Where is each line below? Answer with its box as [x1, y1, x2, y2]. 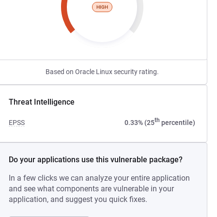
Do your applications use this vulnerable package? [9, 155, 183, 164]
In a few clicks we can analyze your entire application [9, 173, 190, 183]
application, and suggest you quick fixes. [9, 195, 148, 204]
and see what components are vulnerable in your [9, 184, 174, 193]
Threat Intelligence [9, 97, 75, 107]
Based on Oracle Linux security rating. [45, 68, 159, 76]
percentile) [159, 119, 195, 126]
